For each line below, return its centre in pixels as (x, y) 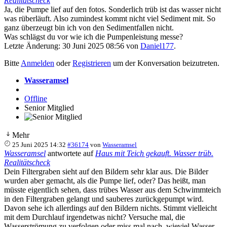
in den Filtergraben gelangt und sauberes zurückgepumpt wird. (104, 199)
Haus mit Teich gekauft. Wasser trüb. (154, 153)
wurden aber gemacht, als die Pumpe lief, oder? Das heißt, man (105, 180)
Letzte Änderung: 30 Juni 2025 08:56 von (72, 46)
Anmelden (37, 63)
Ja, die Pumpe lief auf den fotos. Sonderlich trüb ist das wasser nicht (112, 9)
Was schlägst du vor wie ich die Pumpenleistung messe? (93, 36)
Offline (36, 98)
